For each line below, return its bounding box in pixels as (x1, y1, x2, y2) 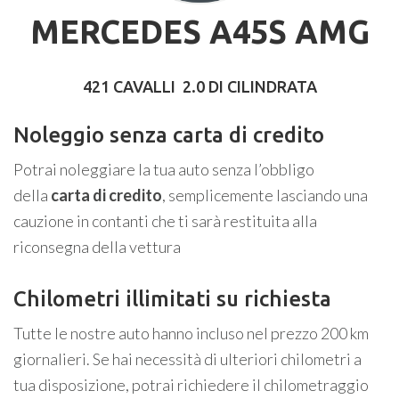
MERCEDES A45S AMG (29, 12, 370, 50)
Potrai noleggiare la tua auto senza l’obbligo (13, 159, 314, 179)
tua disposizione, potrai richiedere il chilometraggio (13, 374, 369, 395)
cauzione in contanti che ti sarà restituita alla (13, 210, 317, 231)
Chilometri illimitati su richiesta (13, 286, 331, 311)
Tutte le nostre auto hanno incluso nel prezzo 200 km (13, 322, 369, 343)
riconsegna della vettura (13, 236, 181, 256)
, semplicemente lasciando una (162, 184, 368, 205)
